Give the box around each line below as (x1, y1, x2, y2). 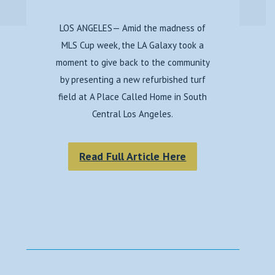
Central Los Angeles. (92, 108, 174, 120)
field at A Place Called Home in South (58, 91, 207, 103)
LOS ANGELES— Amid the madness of (60, 22, 206, 34)
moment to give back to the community (55, 56, 210, 68)
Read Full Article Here (79, 149, 187, 163)
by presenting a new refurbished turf (60, 74, 206, 85)
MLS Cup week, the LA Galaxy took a (61, 39, 204, 51)
